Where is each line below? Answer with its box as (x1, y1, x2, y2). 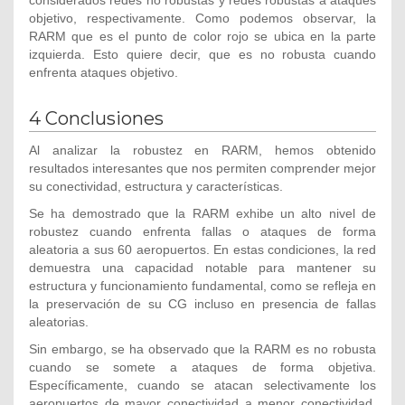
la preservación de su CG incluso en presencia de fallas (29, 297, 376, 312)
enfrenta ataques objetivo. (29, 64, 178, 80)
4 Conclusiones (29, 107, 164, 129)
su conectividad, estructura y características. (29, 179, 283, 194)
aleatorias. (29, 315, 89, 330)
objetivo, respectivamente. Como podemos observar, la (29, 10, 376, 25)
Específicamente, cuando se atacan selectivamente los (29, 378, 376, 393)
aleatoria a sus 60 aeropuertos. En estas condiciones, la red (29, 242, 376, 258)
